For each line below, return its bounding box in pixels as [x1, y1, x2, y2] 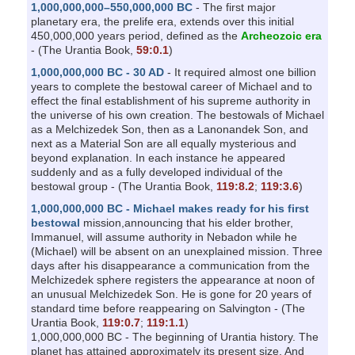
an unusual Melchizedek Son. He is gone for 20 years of [30, 287, 311, 300]
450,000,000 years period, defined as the [30, 29, 241, 42]
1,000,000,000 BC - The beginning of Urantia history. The [30, 330, 319, 343]
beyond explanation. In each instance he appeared [30, 151, 285, 164]
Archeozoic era [240, 29, 322, 42]
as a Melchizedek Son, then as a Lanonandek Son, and [30, 122, 308, 136]
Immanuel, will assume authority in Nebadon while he [30, 230, 297, 243]
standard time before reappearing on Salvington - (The [30, 301, 305, 315]
